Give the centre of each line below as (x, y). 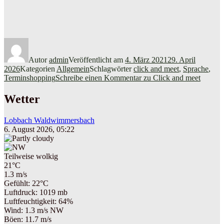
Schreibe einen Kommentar (98, 77)
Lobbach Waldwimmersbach (49, 120)
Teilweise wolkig (31, 156)
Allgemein (73, 68)
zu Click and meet (171, 77)
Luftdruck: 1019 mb (36, 192)
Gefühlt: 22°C (26, 183)
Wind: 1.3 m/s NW (34, 210)
